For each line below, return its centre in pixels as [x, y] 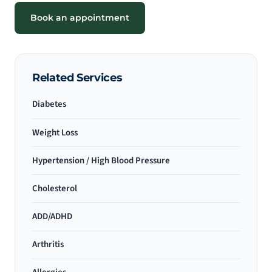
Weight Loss [55, 132]
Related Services [77, 77]
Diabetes [49, 104]
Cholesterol [55, 188]
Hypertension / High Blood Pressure [101, 160]
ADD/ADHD [52, 217]
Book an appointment [80, 17]
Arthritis [48, 245]
